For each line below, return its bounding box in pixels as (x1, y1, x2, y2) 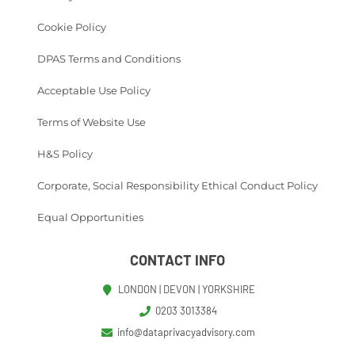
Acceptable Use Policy (37, 84, 151, 97)
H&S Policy (37, 147, 93, 161)
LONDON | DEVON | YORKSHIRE (117, 283, 255, 296)
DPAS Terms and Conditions (37, 52, 181, 66)
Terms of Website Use (37, 116, 146, 129)
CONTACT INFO (130, 251, 225, 269)
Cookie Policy (37, 21, 106, 34)
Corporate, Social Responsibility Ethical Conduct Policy (37, 179, 318, 193)
